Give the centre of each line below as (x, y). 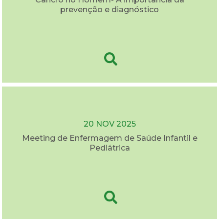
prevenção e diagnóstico (109, 10)
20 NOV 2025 (109, 124)
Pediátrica (109, 148)
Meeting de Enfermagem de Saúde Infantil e (109, 138)
